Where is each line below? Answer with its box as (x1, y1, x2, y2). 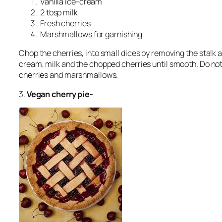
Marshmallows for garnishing (39, 29, 143, 40)
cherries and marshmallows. (19, 69, 118, 81)
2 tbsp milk (39, 7, 78, 18)
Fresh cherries (39, 18, 91, 29)
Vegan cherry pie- (26, 88, 94, 100)
